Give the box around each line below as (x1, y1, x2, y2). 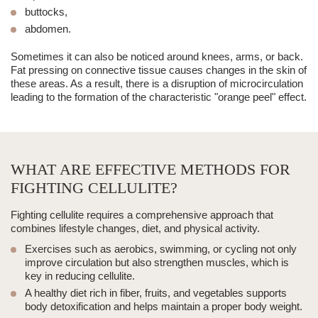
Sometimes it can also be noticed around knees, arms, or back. (11, 50, 303, 63)
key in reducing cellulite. (25, 270, 135, 283)
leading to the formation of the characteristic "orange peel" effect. (11, 91, 307, 104)
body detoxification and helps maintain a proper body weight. (25, 300, 302, 313)
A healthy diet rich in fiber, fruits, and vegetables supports (25, 287, 287, 300)
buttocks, (25, 6, 67, 18)
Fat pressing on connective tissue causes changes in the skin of (11, 64, 307, 77)
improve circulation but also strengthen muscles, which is (25, 256, 289, 269)
